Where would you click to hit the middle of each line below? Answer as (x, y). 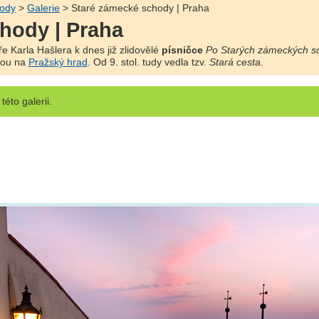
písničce (182, 51)
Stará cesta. (236, 63)
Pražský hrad (58, 63)
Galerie (44, 7)
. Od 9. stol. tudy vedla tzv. (148, 63)
